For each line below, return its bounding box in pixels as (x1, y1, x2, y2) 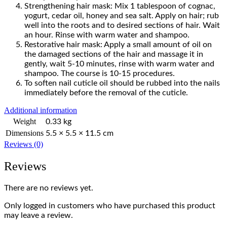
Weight (13, 117, 36, 126)
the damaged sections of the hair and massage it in (24, 50, 203, 58)
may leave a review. (4, 211, 73, 219)
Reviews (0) (4, 139, 43, 148)
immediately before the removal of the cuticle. (24, 88, 188, 97)
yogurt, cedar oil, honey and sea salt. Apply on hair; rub (24, 11, 219, 20)
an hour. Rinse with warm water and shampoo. (24, 30, 190, 39)
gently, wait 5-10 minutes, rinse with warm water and (24, 59, 214, 68)
